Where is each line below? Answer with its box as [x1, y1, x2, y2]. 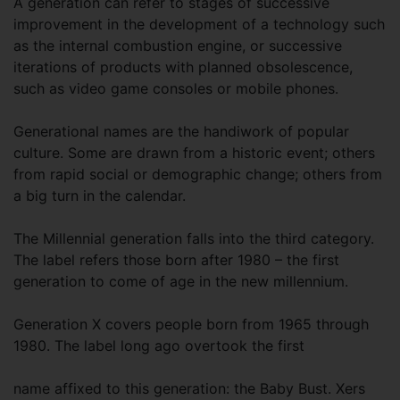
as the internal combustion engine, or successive [13, 37, 342, 54]
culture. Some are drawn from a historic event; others [13, 144, 375, 162]
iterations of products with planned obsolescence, [13, 58, 353, 76]
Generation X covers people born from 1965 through [13, 315, 369, 333]
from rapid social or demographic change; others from [13, 165, 382, 183]
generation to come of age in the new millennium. [13, 272, 357, 290]
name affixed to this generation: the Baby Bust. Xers [13, 379, 365, 397]
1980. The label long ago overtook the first [13, 337, 304, 354]
